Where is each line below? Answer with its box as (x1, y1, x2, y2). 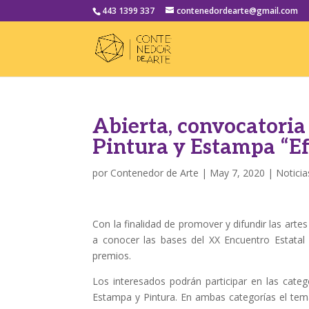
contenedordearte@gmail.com (177, 5, 299, 17)
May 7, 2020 (210, 166, 266, 179)
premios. (92, 249, 132, 262)
